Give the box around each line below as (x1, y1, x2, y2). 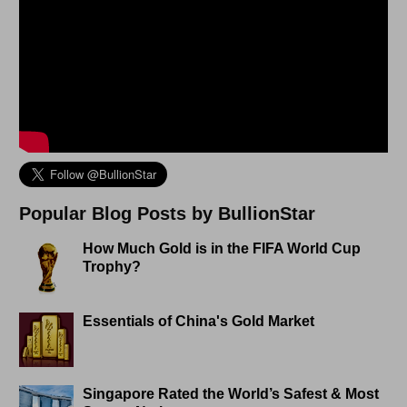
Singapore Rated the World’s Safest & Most (83, 386, 380, 402)
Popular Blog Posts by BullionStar (19, 203, 316, 224)
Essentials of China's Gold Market (83, 313, 315, 330)
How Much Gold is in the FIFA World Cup (83, 241, 362, 257)
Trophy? (83, 259, 142, 275)
